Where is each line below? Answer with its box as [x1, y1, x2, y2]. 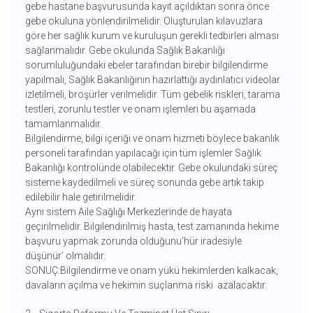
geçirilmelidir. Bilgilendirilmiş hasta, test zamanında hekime [24, 221, 279, 233]
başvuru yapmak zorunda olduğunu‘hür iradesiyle [24, 235, 242, 247]
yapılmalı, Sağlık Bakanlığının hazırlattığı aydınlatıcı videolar [24, 74, 280, 86]
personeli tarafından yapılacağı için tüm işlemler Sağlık [24, 147, 261, 159]
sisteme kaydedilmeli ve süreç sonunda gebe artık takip [24, 177, 264, 189]
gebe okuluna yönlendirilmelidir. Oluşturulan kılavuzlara [24, 15, 263, 27]
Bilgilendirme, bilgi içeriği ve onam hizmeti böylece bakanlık [24, 133, 279, 145]
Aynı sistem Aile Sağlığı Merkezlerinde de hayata [24, 206, 232, 218]
